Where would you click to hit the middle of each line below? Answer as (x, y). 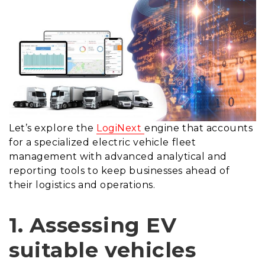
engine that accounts (199, 128)
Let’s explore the (53, 128)
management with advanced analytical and (118, 157)
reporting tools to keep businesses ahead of (119, 171)
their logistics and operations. (82, 185)
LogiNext (121, 128)
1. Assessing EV (93, 225)
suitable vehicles (103, 250)
